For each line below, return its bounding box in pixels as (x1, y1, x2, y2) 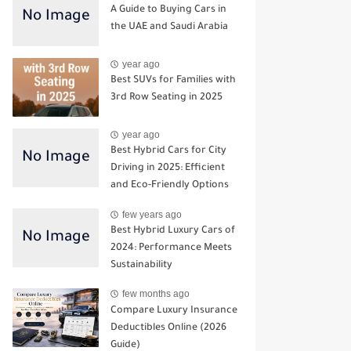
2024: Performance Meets (110, 242, 232, 254)
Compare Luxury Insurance (110, 305, 237, 317)
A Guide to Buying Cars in (110, 5, 226, 16)
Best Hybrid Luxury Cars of (110, 225, 235, 237)
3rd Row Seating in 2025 (110, 92, 223, 104)
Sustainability (110, 259, 172, 271)
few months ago (122, 288, 190, 300)
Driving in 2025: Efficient (110, 163, 225, 175)
